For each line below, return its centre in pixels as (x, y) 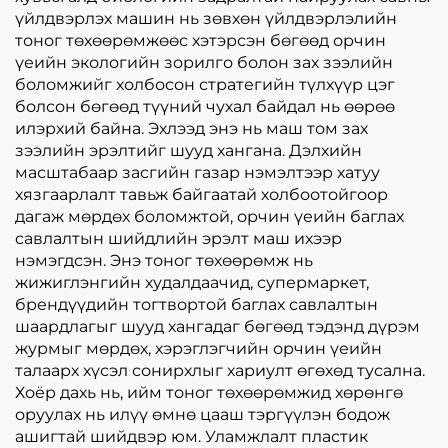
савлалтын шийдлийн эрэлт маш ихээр (178, 239)
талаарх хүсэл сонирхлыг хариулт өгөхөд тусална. (220, 371)
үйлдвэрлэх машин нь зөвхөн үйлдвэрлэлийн (206, 19)
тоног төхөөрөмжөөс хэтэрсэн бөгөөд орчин (200, 41)
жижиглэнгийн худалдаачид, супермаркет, (192, 283)
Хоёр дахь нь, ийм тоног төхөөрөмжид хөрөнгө (209, 393)
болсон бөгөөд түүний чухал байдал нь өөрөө (205, 107)
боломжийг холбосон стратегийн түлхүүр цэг (205, 85)
